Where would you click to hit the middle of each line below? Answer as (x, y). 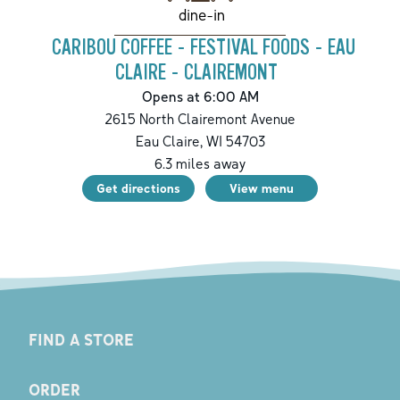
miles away (209, 164)
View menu (262, 188)
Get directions (138, 188)
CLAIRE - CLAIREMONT (196, 73)
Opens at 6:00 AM (200, 97)
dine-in (201, 14)
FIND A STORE (81, 339)
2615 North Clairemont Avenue (200, 119)
